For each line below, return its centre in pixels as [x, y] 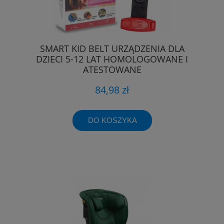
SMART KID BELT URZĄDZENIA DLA [112, 49]
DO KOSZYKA [112, 120]
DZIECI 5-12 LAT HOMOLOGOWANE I [112, 59]
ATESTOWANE [112, 70]
